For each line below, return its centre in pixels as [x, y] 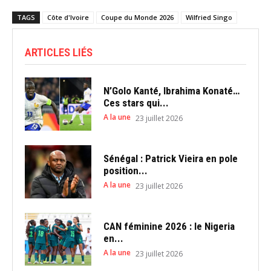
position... [125, 171]
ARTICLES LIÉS [59, 52]
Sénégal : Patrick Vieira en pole [170, 159]
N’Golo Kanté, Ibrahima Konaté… [171, 91]
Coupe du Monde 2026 [137, 17]
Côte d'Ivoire [68, 17]
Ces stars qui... [136, 103]
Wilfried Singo [209, 17]
